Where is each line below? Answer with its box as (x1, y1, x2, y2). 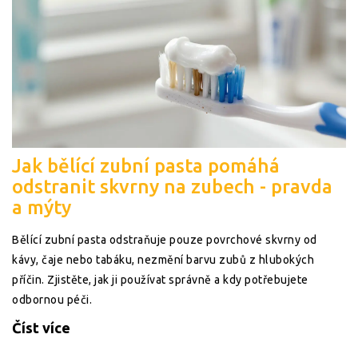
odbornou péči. (12, 293, 92, 307)
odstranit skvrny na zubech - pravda (12, 176, 332, 198)
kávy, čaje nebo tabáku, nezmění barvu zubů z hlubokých (12, 253, 314, 267)
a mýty (12, 197, 71, 219)
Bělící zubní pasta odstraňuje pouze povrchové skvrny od (12, 233, 317, 247)
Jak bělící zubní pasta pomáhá (12, 155, 280, 177)
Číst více (12, 320, 70, 336)
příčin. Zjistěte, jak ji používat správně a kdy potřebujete (12, 273, 308, 287)
